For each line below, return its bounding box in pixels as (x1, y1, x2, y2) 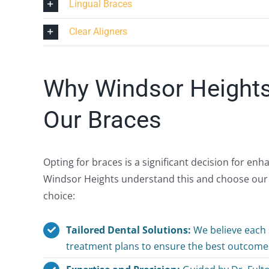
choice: (43, 189, 75, 202)
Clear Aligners (68, 25, 127, 37)
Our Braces (43, 105, 162, 134)
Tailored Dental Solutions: (66, 223, 192, 237)
